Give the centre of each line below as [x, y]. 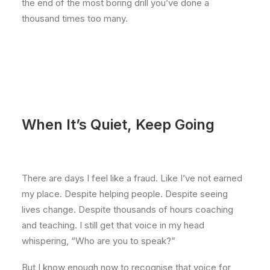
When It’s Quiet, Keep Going [118, 124]
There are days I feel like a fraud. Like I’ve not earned [132, 178]
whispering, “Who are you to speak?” [99, 241]
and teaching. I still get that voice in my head [113, 225]
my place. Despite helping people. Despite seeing [125, 194]
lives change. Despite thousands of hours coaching [127, 209]
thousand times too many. [75, 18]
